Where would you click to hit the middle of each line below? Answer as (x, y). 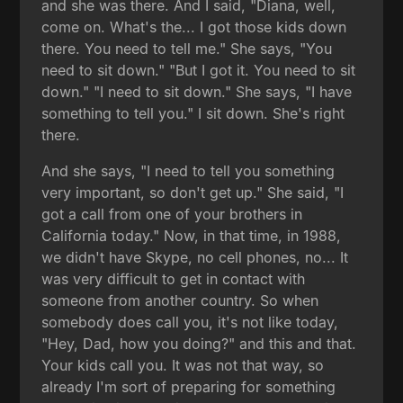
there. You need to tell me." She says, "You (187, 48)
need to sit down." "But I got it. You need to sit (199, 70)
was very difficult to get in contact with (174, 278)
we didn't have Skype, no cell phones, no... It (195, 257)
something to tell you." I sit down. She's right (193, 113)
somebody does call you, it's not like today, (190, 322)
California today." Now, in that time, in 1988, (192, 235)
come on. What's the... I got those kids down (194, 27)
